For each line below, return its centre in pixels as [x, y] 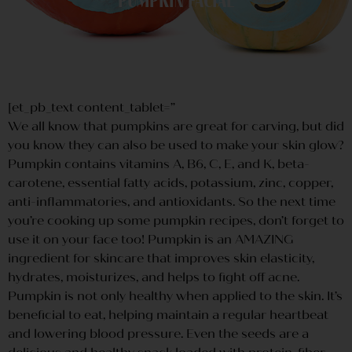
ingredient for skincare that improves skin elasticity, [161, 258]
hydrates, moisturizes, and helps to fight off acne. [154, 277]
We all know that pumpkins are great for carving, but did [176, 126]
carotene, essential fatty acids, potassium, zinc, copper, [170, 182]
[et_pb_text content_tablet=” [92, 107]
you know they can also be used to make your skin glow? [176, 145]
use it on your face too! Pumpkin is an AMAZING [151, 239]
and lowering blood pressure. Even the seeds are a [158, 333]
